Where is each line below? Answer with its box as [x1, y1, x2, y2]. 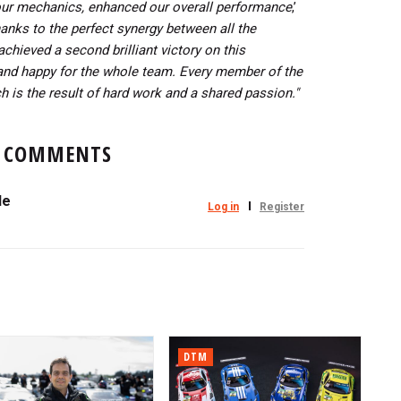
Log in [208, 200, 239, 213]
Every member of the [179, 63, 303, 80]
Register [260, 200, 304, 213]
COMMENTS [3, 138, 112, 168]
